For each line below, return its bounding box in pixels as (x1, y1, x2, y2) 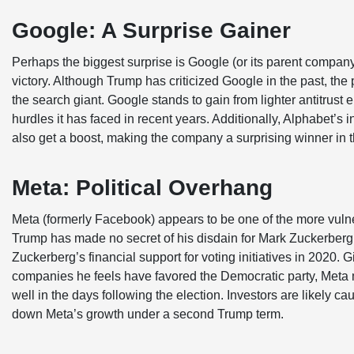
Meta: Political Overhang (12, 175, 273, 200)
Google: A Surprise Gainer (12, 17, 291, 43)
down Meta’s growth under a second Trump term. (12, 307, 287, 321)
